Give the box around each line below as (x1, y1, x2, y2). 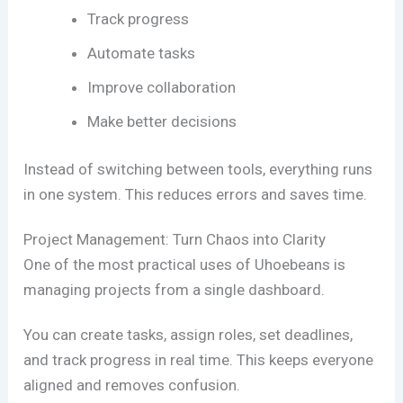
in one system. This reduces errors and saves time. (23, 185, 368, 204)
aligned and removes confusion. (23, 376, 241, 395)
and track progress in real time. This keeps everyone (23, 351, 374, 370)
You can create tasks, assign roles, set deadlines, (23, 326, 354, 345)
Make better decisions (87, 112, 237, 130)
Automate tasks (87, 43, 196, 62)
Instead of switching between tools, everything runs (23, 160, 373, 179)
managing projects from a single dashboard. (23, 281, 326, 300)
